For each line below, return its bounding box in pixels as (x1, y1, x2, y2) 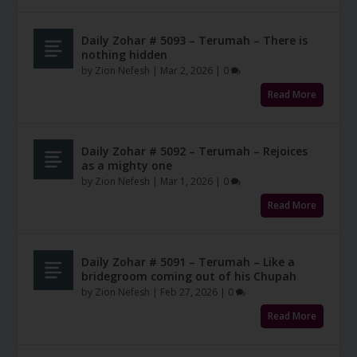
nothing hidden (81, 47, 168, 63)
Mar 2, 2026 (160, 64, 214, 78)
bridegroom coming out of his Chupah (81, 268, 297, 284)
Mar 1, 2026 (160, 174, 214, 188)
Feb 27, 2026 (160, 284, 218, 299)
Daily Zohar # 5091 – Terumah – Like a (81, 253, 296, 269)
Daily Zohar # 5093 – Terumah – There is (81, 33, 308, 49)
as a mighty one (81, 157, 173, 173)
